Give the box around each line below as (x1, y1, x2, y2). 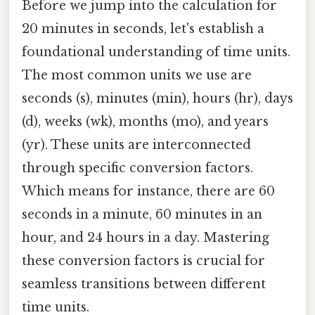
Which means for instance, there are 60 (22, 184, 275, 200)
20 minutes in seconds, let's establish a (22, 21, 264, 37)
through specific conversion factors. (22, 160, 253, 176)
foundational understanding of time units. (22, 44, 290, 60)
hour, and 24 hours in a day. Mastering (22, 230, 269, 246)
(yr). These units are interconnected (22, 137, 251, 153)
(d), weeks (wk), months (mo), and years (22, 114, 269, 130)
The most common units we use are (22, 67, 252, 84)
